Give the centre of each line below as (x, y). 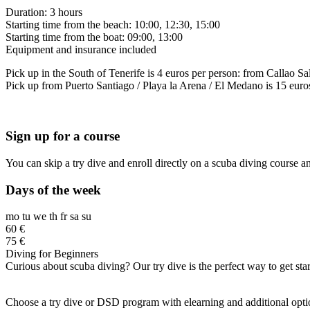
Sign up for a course (63, 136)
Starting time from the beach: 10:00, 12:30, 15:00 (113, 25)
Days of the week (53, 190)
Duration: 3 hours (44, 12)
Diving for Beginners (52, 254)
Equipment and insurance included (81, 50)
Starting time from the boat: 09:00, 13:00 (94, 37)
